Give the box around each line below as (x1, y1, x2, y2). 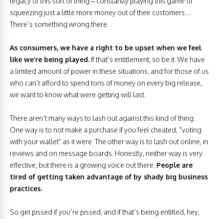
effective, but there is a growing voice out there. (10, 161, 156, 170)
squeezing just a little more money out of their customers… (10, 8, 192, 17)
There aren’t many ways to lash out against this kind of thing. (10, 114, 195, 123)
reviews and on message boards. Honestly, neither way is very (10, 149, 202, 158)
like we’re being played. (10, 55, 89, 64)
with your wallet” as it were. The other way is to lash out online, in (10, 137, 208, 146)
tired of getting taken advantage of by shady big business (10, 173, 208, 181)
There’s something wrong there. (10, 20, 109, 29)
